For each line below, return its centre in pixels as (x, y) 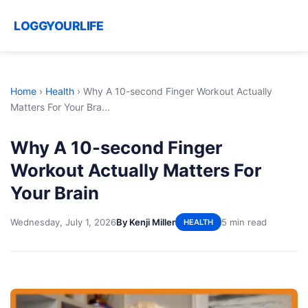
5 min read (244, 222)
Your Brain (55, 193)
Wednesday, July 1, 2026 (63, 222)
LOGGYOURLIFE (58, 26)
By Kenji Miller (146, 222)
